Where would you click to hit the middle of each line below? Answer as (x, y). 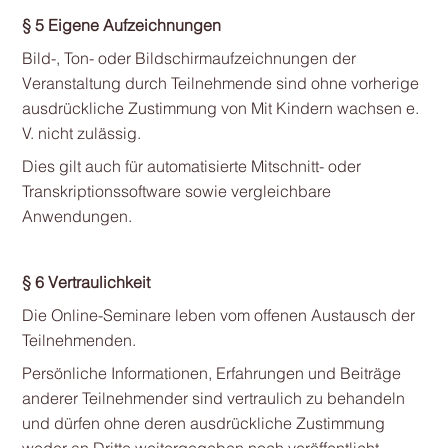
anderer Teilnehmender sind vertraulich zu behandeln (213, 398)
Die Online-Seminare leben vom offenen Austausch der (218, 315)
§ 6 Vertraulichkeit (85, 282)
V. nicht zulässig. (81, 133)
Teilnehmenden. (78, 340)
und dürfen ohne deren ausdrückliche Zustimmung (203, 423)
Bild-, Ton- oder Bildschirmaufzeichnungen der (188, 58)
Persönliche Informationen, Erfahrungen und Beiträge (211, 373)
